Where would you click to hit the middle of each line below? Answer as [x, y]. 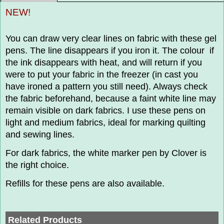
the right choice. [37, 165]
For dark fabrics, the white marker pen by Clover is [106, 153]
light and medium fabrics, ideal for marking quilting [105, 122]
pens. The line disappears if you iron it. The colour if [110, 50]
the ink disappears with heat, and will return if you [104, 62]
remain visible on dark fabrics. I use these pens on [105, 110]
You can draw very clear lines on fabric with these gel [111, 38]
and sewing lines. [40, 134]
